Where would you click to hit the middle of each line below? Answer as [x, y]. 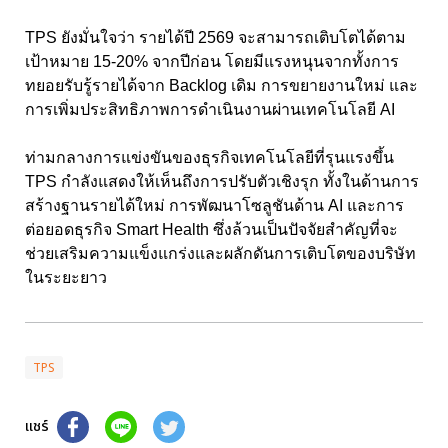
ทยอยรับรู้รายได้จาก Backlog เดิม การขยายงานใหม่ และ [221, 85]
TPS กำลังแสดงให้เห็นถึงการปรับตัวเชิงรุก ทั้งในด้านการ [222, 181]
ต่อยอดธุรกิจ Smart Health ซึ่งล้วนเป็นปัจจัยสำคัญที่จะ [211, 229]
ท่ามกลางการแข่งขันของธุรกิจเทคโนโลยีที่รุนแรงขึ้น [209, 157]
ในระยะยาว [66, 277]
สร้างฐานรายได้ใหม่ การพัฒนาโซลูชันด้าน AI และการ [214, 205]
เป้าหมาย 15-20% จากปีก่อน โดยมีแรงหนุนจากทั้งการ [212, 61]
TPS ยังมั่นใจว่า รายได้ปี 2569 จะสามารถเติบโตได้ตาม [215, 37]
